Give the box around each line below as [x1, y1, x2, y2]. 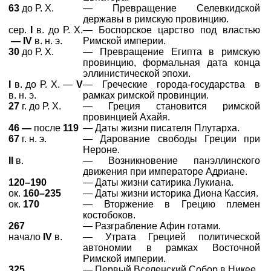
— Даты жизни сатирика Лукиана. [83, 177, 233, 188]
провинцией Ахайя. [83, 112, 170, 122]
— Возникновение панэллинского [83, 155, 260, 166]
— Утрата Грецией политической [83, 232, 260, 242]
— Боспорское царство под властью [83, 25, 260, 35]
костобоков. [83, 210, 135, 220]
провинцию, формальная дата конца [83, 57, 260, 68]
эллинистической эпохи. [83, 68, 191, 79]
